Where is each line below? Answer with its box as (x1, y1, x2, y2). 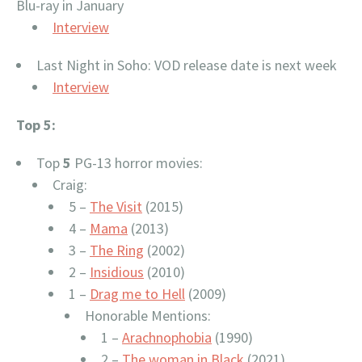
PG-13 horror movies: (71, 154, 203, 172)
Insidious (90, 263, 144, 281)
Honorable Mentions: (85, 306, 211, 325)
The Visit (90, 197, 142, 216)
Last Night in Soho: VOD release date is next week (36, 56, 337, 74)
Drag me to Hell (90, 284, 185, 303)
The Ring (90, 241, 144, 259)
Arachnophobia (122, 328, 212, 347)
